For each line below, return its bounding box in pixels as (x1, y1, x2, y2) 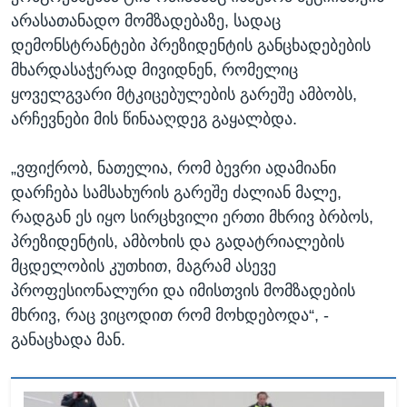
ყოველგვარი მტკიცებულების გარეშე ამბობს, (11, 85, 357, 104)
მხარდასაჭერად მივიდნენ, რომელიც (11, 61, 298, 80)
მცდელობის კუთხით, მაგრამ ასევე (11, 257, 276, 276)
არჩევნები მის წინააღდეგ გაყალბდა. (11, 110, 297, 129)
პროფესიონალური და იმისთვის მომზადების (11, 282, 355, 301)
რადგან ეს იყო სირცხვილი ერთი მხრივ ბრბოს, (11, 208, 373, 227)
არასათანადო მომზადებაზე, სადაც (11, 12, 281, 31)
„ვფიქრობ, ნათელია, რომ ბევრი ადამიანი (11, 159, 336, 178)
